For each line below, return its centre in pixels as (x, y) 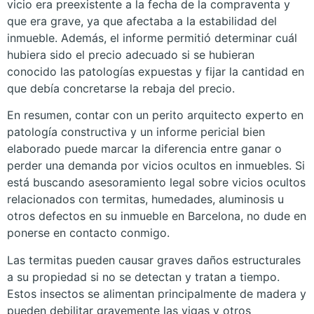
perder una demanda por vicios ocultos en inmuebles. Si (156, 166)
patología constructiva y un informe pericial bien (136, 132)
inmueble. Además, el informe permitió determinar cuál (152, 37)
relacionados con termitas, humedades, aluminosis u (145, 199)
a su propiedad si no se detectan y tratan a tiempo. (143, 277)
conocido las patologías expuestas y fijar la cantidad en (156, 71)
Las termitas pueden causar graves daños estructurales (154, 260)
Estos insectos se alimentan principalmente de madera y (157, 293)
